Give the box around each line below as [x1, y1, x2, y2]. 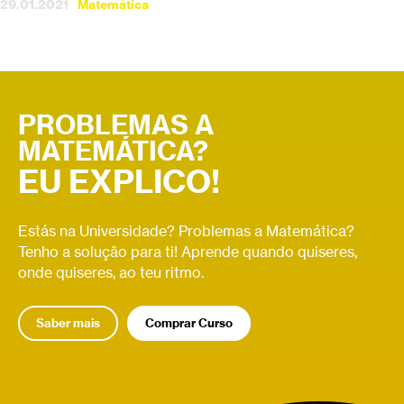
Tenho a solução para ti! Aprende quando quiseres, [18, 242, 357, 261]
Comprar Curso [145, 315, 233, 330]
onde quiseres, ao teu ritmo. [18, 262, 204, 281]
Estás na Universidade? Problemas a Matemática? [18, 221, 354, 240]
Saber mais [36, 315, 100, 330]
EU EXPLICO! [18, 161, 220, 201]
